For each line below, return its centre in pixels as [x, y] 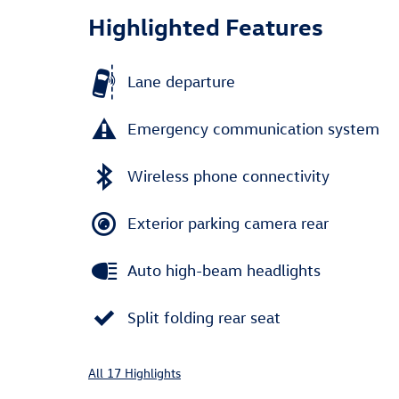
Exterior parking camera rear [228, 223]
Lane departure [181, 81]
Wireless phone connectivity [228, 176]
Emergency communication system [253, 129]
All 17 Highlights [134, 372]
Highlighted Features [206, 25]
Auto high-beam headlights [224, 270]
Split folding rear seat [204, 318]
